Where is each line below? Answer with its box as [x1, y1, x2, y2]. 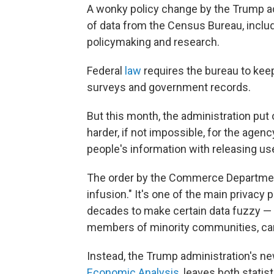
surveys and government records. [87, 81, 251, 94]
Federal [87, 64, 125, 78]
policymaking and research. [87, 35, 220, 49]
